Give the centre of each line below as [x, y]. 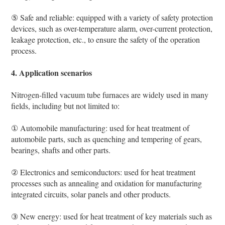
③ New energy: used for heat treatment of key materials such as [112, 216]
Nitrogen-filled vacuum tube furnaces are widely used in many [110, 94]
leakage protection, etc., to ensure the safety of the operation [106, 39]
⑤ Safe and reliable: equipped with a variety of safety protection [112, 17]
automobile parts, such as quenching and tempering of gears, [107, 139]
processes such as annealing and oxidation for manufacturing [107, 183]
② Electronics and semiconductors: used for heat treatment [103, 172]
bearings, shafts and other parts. [61, 150]
